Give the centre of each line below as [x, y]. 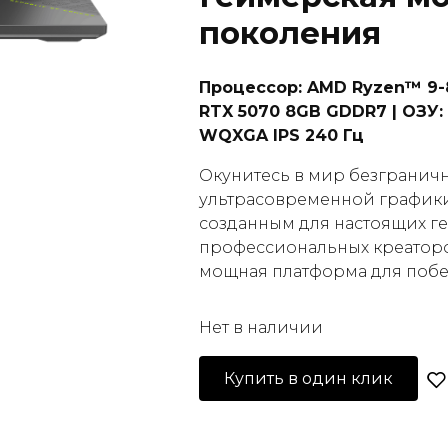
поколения [289, 33]
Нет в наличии [260, 327]
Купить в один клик [308, 378]
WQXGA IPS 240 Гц [281, 135]
